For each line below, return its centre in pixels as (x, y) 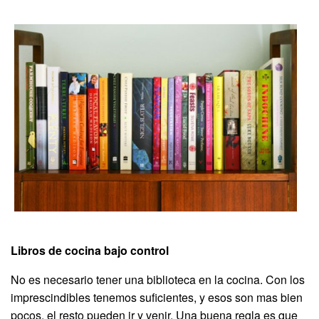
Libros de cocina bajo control (90, 251)
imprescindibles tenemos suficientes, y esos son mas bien (157, 298)
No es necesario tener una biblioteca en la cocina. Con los (158, 280)
